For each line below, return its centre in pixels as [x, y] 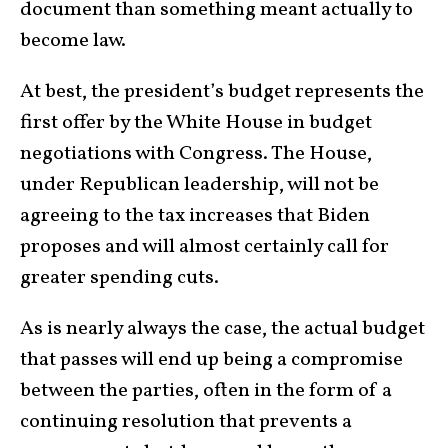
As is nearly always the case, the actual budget [222, 328]
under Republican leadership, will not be [199, 184]
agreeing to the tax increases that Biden [195, 215]
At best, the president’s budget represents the [222, 91]
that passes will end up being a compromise [211, 359]
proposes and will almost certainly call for [204, 246]
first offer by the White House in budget [196, 122]
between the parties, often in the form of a [206, 390]
